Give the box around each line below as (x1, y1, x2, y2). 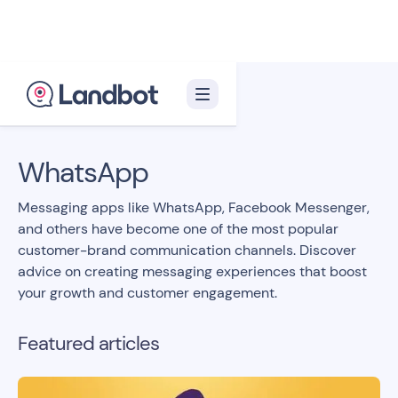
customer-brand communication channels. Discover (18, 241, 356, 259)
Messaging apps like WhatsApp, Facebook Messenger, (18, 198, 370, 217)
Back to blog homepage (32, 106, 189, 125)
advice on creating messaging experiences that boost (18, 262, 367, 281)
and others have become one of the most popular (18, 219, 338, 238)
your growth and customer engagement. (18, 283, 277, 302)
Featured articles (18, 330, 159, 356)
